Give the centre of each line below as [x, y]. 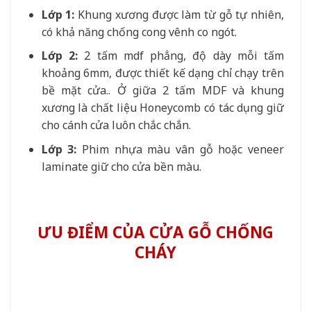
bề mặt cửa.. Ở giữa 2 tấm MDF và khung [162, 91]
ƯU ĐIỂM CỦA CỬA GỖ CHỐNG [155, 232]
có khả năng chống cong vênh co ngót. [139, 32]
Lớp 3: [59, 150]
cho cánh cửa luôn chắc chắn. [116, 125]
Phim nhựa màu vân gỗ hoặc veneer [180, 150]
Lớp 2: [60, 56]
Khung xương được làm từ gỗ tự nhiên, [179, 14]
